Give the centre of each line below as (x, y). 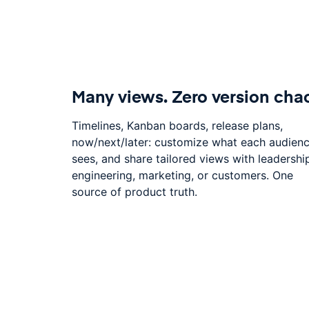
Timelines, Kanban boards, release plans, (177, 125)
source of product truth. (134, 191)
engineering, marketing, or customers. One (182, 175)
